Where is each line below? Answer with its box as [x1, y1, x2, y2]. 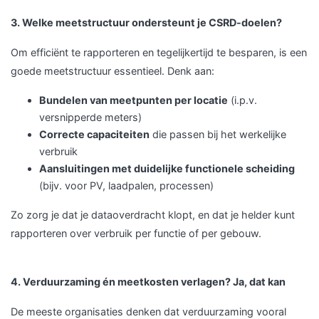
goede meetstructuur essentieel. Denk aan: [11, 65, 214, 77]
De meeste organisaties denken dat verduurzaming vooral [11, 305, 286, 318]
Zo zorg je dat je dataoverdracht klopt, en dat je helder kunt [11, 209, 295, 221]
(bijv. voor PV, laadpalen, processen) [39, 179, 214, 192]
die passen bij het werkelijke [150, 128, 286, 140]
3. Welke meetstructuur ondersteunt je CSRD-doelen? [11, 16, 282, 28]
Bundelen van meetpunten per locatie [39, 94, 228, 106]
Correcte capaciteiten [39, 128, 150, 140]
